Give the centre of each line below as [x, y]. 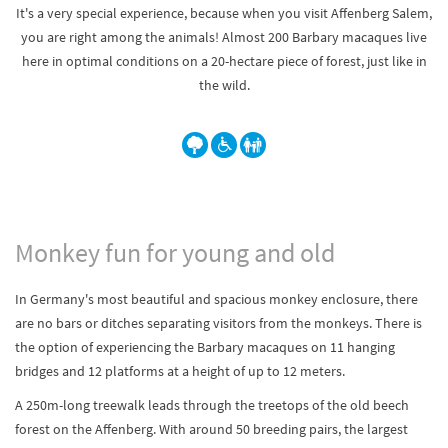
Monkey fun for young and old [175, 252]
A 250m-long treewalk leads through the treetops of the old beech [212, 405]
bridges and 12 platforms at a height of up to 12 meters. [180, 371]
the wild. [224, 85]
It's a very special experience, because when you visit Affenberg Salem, [224, 13]
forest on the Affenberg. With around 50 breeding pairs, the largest [211, 429]
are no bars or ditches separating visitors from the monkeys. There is [218, 323]
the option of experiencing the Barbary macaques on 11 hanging [205, 347]
